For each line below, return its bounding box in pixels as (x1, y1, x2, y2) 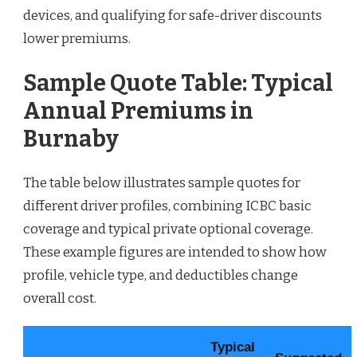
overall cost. (23, 290, 96, 308)
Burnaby (23, 124, 119, 153)
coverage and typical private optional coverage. (23, 221, 313, 238)
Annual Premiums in (23, 96, 253, 125)
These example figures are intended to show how (23, 244, 327, 261)
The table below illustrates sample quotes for (23, 175, 300, 192)
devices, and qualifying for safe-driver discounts (23, 6, 322, 24)
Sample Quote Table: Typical (23, 69, 333, 97)
